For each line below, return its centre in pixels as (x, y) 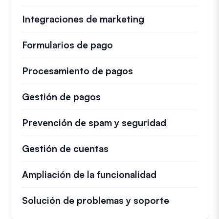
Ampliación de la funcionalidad (89, 174)
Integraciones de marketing (83, 19)
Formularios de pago (67, 45)
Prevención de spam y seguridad (94, 122)
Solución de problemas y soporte (96, 200)
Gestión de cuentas (65, 148)
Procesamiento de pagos (77, 71)
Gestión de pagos (61, 97)
